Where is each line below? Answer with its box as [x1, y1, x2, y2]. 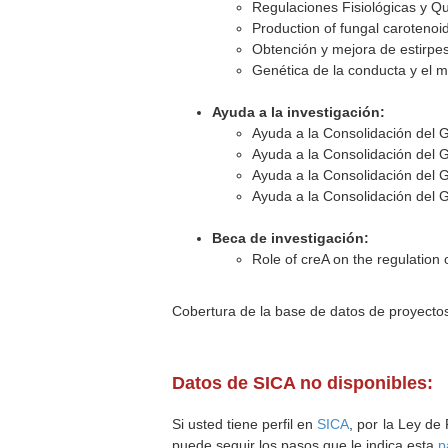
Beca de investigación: [212, 230, 370, 246]
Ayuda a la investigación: [212, 104, 386, 120]
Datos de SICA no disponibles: [172, 373, 434, 393]
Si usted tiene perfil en [172, 416, 318, 432]
